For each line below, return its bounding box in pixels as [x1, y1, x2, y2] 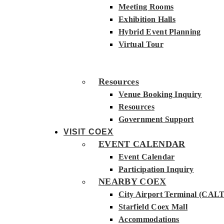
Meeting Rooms [118, 2, 174, 11]
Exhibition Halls [118, 15, 176, 23]
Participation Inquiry [118, 165, 194, 173]
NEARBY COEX [98, 176, 166, 186]
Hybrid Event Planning [118, 27, 201, 36]
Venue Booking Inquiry [118, 90, 202, 98]
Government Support [118, 115, 194, 123]
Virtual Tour [118, 40, 163, 48]
